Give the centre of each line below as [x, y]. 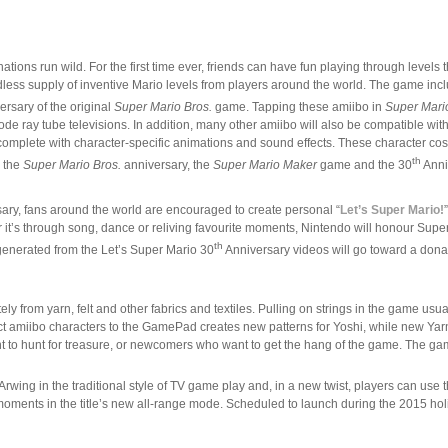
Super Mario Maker [265, 165]
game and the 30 [365, 165]
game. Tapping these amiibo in [299, 107]
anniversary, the [167, 165]
